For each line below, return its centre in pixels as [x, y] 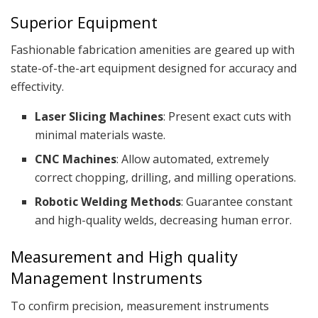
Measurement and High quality [124, 257]
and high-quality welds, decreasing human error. [164, 220]
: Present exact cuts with [227, 117]
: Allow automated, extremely [193, 159]
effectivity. [37, 87]
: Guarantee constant [237, 202]
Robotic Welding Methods [108, 202]
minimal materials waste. [100, 135]
